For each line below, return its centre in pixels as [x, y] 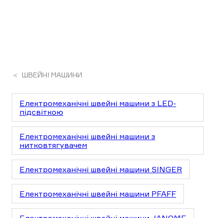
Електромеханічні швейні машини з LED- [98, 103]
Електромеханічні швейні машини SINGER [101, 169]
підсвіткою [41, 112]
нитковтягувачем [53, 145]
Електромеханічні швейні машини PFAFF [98, 194]
